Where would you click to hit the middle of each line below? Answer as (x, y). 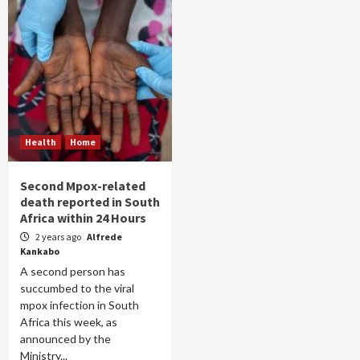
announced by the (65, 339)
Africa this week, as (69, 322)
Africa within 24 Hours (83, 218)
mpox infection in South (80, 305)
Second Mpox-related (83, 186)
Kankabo (40, 251)
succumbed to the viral (77, 288)
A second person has (73, 271)
